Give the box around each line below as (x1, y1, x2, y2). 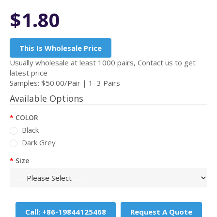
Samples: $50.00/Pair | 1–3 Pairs (10, 78, 120, 88)
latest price (10, 68, 47, 77)
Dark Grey (22, 138, 56, 147)
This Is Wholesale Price (19, 43, 102, 53)
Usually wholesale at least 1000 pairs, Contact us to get (10, 58, 196, 67)
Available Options (10, 93, 83, 104)
